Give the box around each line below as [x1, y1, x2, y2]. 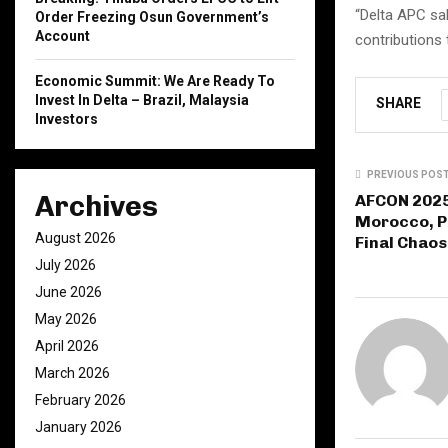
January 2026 [35, 419, 122, 435]
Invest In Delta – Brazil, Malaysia [35, 92, 249, 108]
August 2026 [35, 230, 116, 246]
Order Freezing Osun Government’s [35, 9, 269, 25]
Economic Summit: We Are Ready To [35, 73, 275, 89]
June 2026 [35, 284, 102, 300]
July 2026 [35, 257, 96, 273]
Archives [35, 190, 158, 223]
